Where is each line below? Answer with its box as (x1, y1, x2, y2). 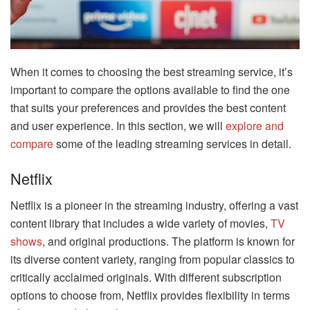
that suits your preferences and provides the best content (10, 100, 286, 116)
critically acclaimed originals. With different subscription (10, 268, 282, 285)
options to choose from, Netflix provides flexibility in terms (10, 286, 290, 303)
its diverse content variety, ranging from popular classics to (10, 250, 295, 267)
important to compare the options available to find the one (10, 82, 290, 98)
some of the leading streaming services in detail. (53, 136, 291, 152)
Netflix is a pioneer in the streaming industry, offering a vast (10, 197, 298, 213)
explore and (226, 118, 284, 134)
